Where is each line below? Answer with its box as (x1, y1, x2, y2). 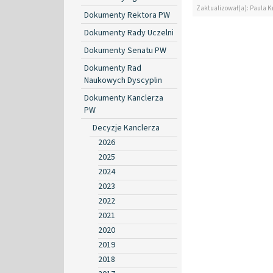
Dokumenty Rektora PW (84, 9, 170, 21)
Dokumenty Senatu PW (84, 44, 166, 57)
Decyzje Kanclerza (93, 121, 160, 134)
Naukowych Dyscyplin (84, 74, 162, 87)
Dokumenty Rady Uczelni (84, 26, 174, 39)
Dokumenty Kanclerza (84, 91, 163, 104)
